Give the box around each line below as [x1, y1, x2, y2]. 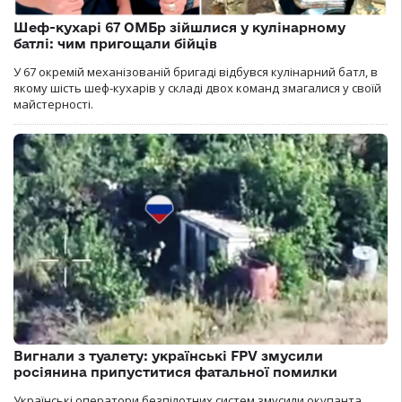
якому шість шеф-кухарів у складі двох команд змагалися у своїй [13, 80, 381, 96]
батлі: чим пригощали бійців [13, 36, 217, 51]
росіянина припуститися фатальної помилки [13, 363, 337, 380]
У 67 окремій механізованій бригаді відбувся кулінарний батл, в [13, 64, 378, 80]
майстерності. [13, 96, 93, 112]
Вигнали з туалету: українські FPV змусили [13, 347, 323, 363]
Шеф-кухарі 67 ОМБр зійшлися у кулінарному [13, 20, 345, 35]
